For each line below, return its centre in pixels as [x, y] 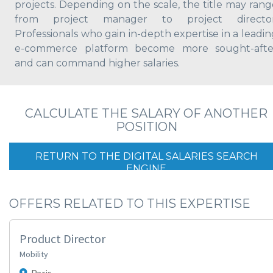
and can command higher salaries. [97, 63]
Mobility [34, 254]
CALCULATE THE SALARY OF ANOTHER [146, 113]
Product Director [62, 239]
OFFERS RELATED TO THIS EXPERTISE [130, 204]
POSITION [146, 127]
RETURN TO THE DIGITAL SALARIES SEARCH [146, 156]
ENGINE [146, 168]
